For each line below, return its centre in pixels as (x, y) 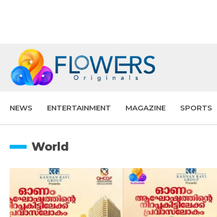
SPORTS (196, 108)
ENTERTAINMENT (79, 108)
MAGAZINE (146, 108)
